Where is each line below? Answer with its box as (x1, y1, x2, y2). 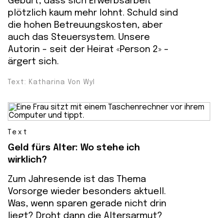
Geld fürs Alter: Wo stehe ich (8, 143, 140, 152)
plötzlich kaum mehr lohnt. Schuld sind (8, 8, 178, 18)
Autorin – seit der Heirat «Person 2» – (8, 45, 169, 54)
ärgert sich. (8, 57, 59, 66)
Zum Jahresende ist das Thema (8, 175, 146, 184)
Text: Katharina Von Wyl (8, 79, 95, 86)
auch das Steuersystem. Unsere (8, 33, 150, 42)
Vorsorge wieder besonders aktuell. (8, 187, 166, 196)
